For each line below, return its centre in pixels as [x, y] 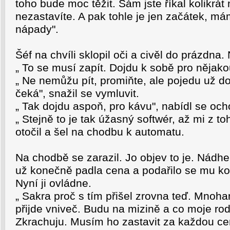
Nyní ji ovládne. [53, 183]
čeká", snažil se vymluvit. [77, 93]
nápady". [37, 29]
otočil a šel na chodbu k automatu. [100, 132]
